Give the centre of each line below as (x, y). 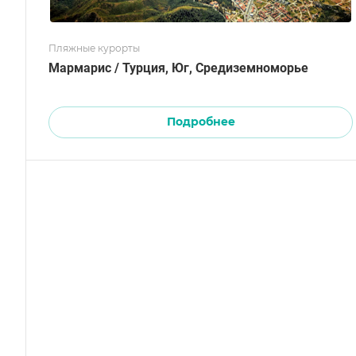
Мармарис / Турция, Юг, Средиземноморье (178, 68)
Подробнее (201, 121)
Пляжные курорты (94, 48)
